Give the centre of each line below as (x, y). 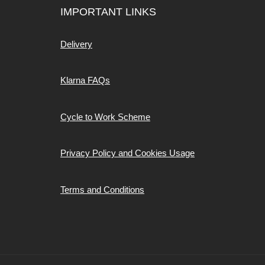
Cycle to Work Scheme (105, 117)
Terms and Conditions (102, 189)
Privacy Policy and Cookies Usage (127, 153)
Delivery (76, 44)
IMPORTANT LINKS (108, 12)
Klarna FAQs (85, 80)
